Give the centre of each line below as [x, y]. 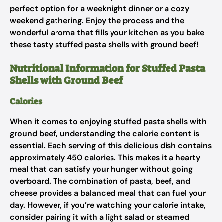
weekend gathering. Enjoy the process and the [97, 21]
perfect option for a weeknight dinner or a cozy [100, 9]
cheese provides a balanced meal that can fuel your [108, 193]
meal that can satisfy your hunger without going [101, 169]
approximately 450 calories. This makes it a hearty [105, 157]
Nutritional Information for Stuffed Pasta [108, 68]
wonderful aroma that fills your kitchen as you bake [107, 32]
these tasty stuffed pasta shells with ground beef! [104, 44]
